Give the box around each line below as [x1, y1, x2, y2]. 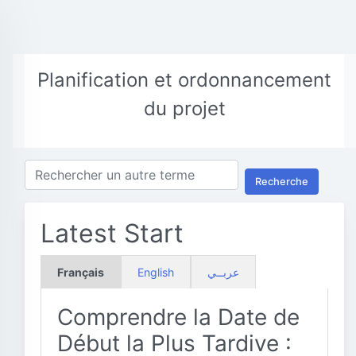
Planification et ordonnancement [37, 68, 331, 91]
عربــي [207, 265, 239, 279]
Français [57, 265, 104, 279]
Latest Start [41, 218, 184, 249]
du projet [143, 97, 226, 120]
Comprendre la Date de [57, 304, 300, 331]
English [137, 265, 174, 279]
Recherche [255, 175, 308, 188]
